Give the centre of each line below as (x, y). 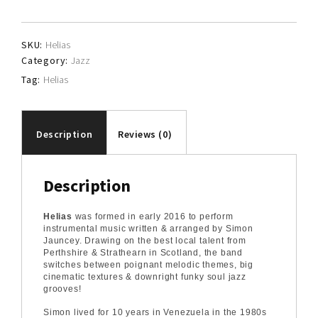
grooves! (62, 289)
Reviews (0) (145, 134)
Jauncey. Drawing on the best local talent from (145, 241)
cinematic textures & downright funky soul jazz (145, 277)
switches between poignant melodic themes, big (148, 265)
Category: (46, 60)
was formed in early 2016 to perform (153, 216)
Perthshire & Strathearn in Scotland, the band (143, 253)
